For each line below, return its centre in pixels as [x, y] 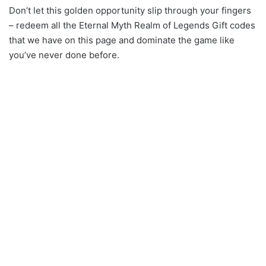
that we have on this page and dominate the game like [122, 40]
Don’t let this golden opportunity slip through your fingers [130, 11]
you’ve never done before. [64, 55]
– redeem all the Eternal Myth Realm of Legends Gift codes [132, 26]
